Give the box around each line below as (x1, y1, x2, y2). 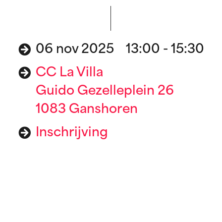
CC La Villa (35, 66, 103, 79)
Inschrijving (35, 126, 108, 139)
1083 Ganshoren (35, 103, 138, 116)
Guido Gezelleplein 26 (35, 85, 174, 98)
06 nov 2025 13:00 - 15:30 (35, 43, 204, 56)
